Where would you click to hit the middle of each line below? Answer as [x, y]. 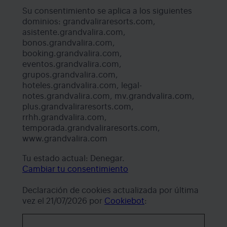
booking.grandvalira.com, [72, 54]
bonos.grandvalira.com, [69, 43]
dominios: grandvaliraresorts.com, [89, 22]
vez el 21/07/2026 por [63, 201]
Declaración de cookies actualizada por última [110, 191]
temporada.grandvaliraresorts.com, [91, 128]
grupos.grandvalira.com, [70, 75]
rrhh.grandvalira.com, [65, 118]
